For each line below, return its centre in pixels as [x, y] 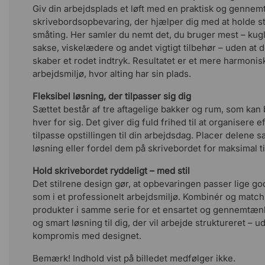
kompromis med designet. [87, 236]
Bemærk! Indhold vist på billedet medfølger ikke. [134, 258]
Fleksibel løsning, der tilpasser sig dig [112, 96]
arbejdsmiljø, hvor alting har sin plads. [112, 74]
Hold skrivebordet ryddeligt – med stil [111, 171]
